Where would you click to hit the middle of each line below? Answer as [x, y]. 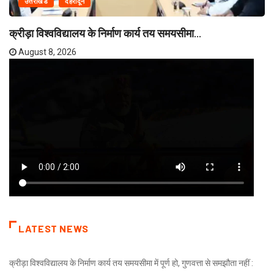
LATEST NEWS [54, 229]
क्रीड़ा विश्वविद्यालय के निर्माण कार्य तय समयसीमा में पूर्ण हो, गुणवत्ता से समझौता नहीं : [131, 263]
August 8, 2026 [46, 52]
